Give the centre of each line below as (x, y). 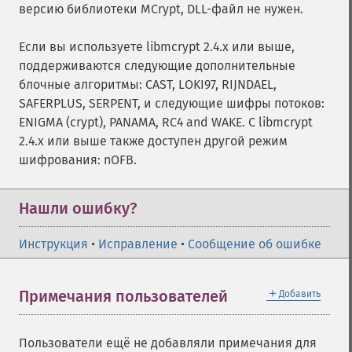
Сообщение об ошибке (255, 244)
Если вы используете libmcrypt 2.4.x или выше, (157, 47)
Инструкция (53, 244)
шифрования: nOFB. (78, 160)
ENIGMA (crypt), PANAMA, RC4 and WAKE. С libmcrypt (166, 122)
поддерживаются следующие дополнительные (157, 66)
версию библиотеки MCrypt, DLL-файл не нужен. (161, 9)
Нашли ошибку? (78, 208)
